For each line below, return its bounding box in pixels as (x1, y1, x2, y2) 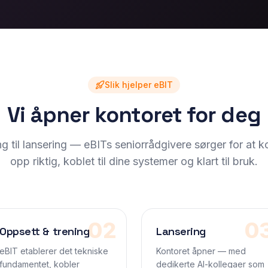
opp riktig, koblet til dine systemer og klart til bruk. (10, 155, 258, 167)
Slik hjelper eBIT (105, 80, 173, 90)
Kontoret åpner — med (156, 246, 246, 256)
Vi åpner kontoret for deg (7, 101, 261, 129)
